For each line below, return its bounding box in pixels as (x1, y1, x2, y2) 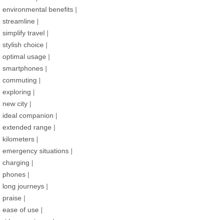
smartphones (2, 64, 43, 72)
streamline (2, 17, 35, 25)
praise (2, 193, 22, 202)
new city (2, 99, 27, 108)
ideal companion (2, 111, 54, 119)
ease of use (2, 205, 39, 214)
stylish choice (2, 40, 44, 49)
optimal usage (2, 52, 46, 60)
